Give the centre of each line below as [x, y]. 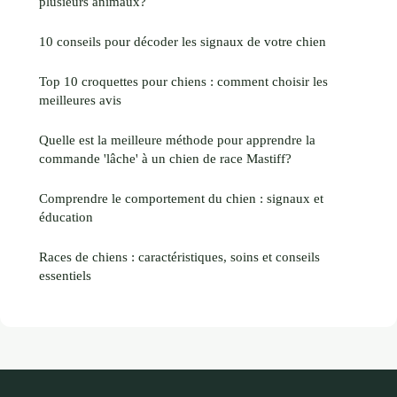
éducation [66, 216]
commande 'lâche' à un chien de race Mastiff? [165, 158]
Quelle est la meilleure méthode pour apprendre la [177, 139]
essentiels [65, 275]
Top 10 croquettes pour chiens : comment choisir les [183, 81]
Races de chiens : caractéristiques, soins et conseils [179, 256]
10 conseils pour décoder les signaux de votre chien [183, 41]
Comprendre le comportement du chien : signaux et [181, 198]
